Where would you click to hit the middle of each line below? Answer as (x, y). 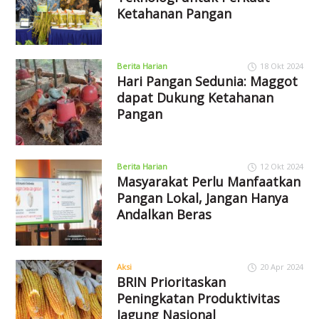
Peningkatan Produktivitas (198, 298)
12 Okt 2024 (281, 166)
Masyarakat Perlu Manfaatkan (208, 181)
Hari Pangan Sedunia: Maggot (207, 82)
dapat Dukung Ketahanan (195, 98)
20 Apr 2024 (281, 266)
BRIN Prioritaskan (171, 282)
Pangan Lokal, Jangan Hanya (202, 198)
